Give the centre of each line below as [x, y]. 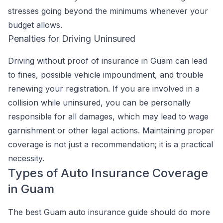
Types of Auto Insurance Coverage [108, 173]
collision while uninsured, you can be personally [99, 103]
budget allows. [35, 25]
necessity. [26, 158]
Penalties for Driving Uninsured [72, 39]
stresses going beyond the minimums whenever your [108, 11]
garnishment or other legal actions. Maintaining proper [111, 130]
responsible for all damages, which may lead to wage [108, 116]
